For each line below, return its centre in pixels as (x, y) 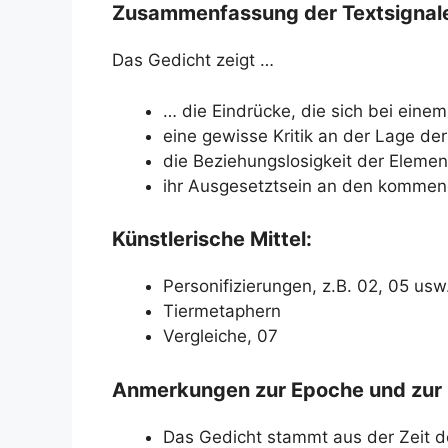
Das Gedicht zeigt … (193, 60)
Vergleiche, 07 (220, 336)
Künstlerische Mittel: (212, 239)
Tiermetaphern (222, 311)
